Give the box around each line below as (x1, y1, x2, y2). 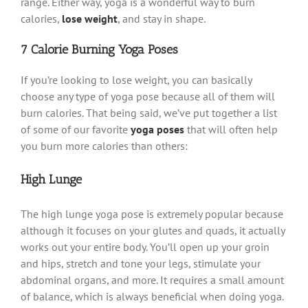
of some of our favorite (21, 122, 131, 136)
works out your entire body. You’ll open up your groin (21, 239, 269, 254)
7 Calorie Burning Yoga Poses (21, 41, 178, 57)
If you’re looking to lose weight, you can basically (21, 72, 252, 87)
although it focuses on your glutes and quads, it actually (21, 223, 285, 237)
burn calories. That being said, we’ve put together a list (21, 105, 277, 120)
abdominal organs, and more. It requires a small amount (21, 272, 284, 287)
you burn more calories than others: (21, 138, 188, 153)
